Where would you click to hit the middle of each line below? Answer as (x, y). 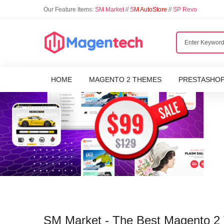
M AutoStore (150, 9)
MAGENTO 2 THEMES (125, 79)
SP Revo (185, 9)
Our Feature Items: (69, 9)
